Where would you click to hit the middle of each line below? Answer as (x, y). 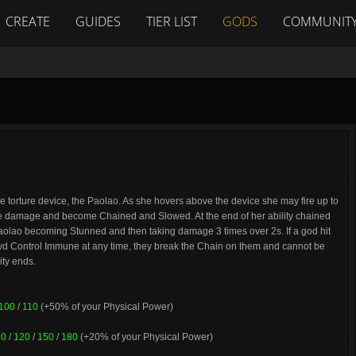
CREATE (28, 21)
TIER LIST (172, 21)
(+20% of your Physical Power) (145, 337)
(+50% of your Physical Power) (106, 307)
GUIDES (98, 21)
